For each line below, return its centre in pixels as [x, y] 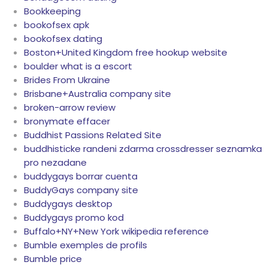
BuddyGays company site [81, 190]
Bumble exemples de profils [86, 245]
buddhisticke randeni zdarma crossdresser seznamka [143, 149]
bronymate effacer [67, 121]
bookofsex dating [63, 39]
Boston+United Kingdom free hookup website [126, 53]
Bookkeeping [52, 11]
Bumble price [53, 259]
